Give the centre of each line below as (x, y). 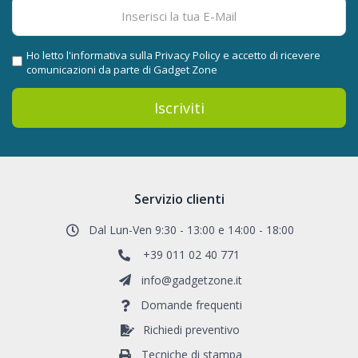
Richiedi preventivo (191, 330)
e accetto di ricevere (272, 56)
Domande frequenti (191, 305)
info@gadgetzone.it (191, 280)
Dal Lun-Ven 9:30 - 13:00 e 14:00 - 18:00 (191, 230)
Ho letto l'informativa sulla (91, 56)
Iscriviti (179, 107)
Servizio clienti (179, 199)
